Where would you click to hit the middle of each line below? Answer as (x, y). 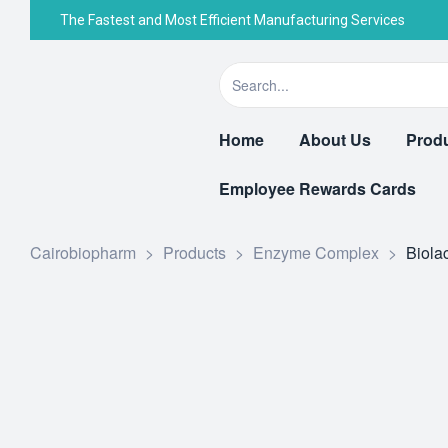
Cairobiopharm (83, 252)
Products (194, 252)
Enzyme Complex (316, 252)
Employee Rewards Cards (318, 188)
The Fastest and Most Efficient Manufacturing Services (232, 20)
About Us (335, 139)
